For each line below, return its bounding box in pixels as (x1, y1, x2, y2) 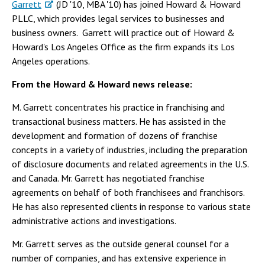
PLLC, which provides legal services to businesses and (12, 12, 224, 25)
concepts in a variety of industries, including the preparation (12, 144, 247, 156)
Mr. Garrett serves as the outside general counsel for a (12, 238, 229, 250)
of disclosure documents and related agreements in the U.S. (12, 158, 248, 170)
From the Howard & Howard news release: (12, 78, 192, 91)
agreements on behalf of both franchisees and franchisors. (12, 186, 244, 199)
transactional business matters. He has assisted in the (12, 115, 226, 128)
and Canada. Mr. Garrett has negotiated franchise (12, 172, 205, 185)
